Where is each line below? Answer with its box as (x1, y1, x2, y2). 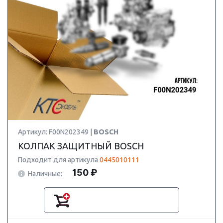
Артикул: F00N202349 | (18, 128, 94, 136)
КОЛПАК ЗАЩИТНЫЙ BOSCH (18, 141, 144, 151)
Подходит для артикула (18, 156, 100, 164)
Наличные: (28, 169, 62, 178)
